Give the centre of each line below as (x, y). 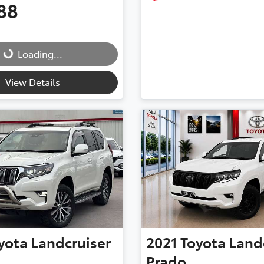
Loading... (40, 54)
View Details (33, 82)
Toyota (203, 242)
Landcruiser (71, 242)
